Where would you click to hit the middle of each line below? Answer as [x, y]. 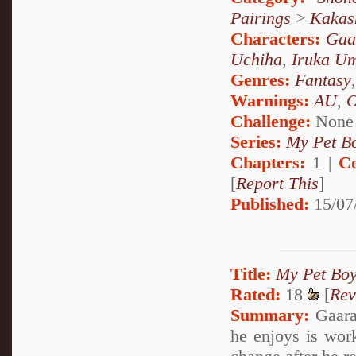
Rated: [255, 295]
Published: [270, 203]
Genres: [263, 79]
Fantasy [323, 79]
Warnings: [272, 100]
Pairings [261, 17]
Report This [277, 183]
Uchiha [256, 59]
